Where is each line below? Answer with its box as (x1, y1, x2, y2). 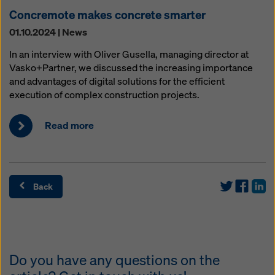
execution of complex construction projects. (9, 88, 199, 101)
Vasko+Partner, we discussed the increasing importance (9, 61, 253, 74)
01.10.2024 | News (9, 25, 87, 39)
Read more (45, 118, 94, 132)
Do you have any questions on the (9, 250, 220, 270)
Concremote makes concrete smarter (9, 7, 206, 22)
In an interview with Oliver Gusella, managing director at (9, 47, 249, 61)
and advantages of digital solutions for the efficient (9, 74, 225, 88)
